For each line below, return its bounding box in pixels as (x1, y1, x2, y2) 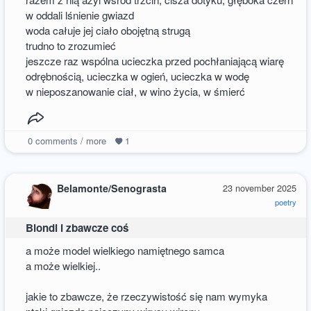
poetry (274, 196, 296, 208)
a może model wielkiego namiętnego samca (26, 242, 225, 258)
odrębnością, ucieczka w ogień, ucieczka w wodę (26, 69, 250, 84)
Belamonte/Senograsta (57, 181, 167, 196)
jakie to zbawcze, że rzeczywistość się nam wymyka (26, 288, 268, 303)
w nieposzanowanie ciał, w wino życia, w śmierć (26, 84, 246, 99)
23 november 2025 (222, 181, 296, 195)
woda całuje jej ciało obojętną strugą (26, 23, 191, 38)
